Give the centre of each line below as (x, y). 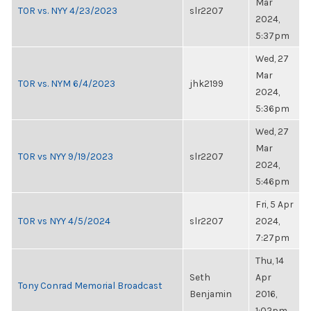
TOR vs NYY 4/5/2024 (64, 221)
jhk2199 (207, 83)
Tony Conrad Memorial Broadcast (90, 285)
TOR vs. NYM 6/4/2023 (67, 83)
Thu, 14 (270, 260)
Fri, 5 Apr (274, 204)
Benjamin (211, 294)
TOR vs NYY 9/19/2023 (66, 156)
